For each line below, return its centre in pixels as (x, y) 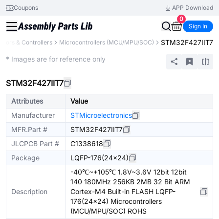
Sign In (198, 26)
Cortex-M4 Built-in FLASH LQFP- (123, 191)
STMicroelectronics (101, 115)
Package (25, 158)
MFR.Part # (29, 129)
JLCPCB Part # (35, 143)
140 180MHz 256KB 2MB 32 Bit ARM (130, 182)
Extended (19, 54)
